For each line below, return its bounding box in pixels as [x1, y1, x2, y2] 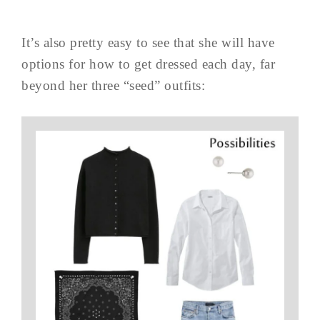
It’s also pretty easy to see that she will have [21, 34, 275, 50]
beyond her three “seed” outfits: [21, 77, 205, 93]
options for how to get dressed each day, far [21, 56, 275, 71]
